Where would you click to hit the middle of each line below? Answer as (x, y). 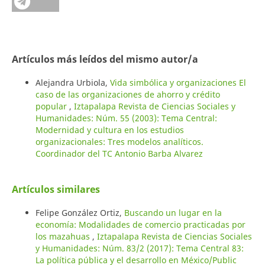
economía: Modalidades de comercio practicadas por (140, 224)
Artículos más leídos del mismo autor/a (105, 59)
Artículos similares (56, 189)
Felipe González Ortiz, (80, 212)
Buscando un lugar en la (173, 212)
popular (52, 106)
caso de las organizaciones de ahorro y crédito (127, 94)
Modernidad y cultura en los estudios (109, 130)
